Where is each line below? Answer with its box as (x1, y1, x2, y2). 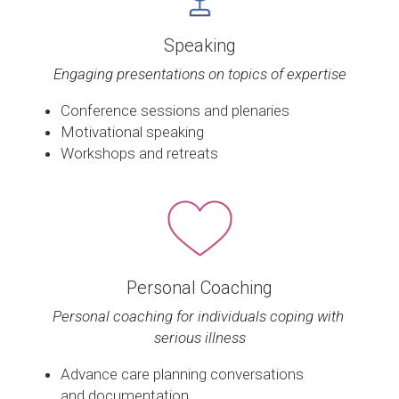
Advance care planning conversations (61, 365, 304, 384)
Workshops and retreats (61, 144, 218, 163)
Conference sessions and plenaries (61, 102, 289, 120)
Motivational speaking (61, 123, 204, 142)
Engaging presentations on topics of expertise (53, 65, 346, 84)
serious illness (153, 329, 246, 347)
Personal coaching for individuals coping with (52, 307, 344, 326)
